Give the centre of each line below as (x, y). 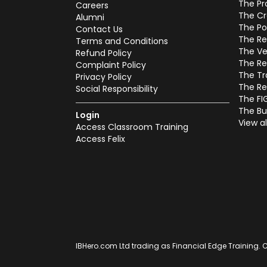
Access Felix (100, 139)
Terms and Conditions (122, 41)
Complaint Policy (111, 65)
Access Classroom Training (132, 127)
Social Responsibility (117, 89)
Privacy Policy (104, 77)
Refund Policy (104, 53)
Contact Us (99, 29)
